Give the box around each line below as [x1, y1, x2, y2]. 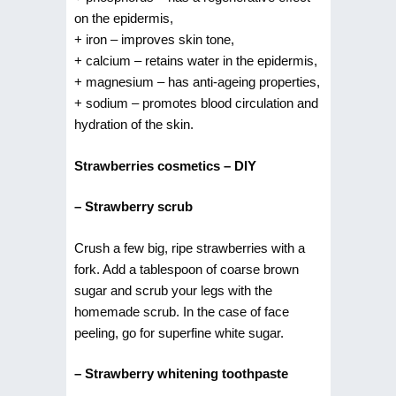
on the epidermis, [73, 11, 173, 26]
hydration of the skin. [73, 117, 194, 132]
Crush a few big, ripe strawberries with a [73, 240, 305, 255]
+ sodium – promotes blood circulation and [73, 95, 318, 110]
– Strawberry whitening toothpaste [73, 366, 288, 381]
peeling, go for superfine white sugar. [73, 324, 284, 340]
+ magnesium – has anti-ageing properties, [73, 74, 320, 89]
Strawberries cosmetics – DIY [73, 157, 256, 173]
